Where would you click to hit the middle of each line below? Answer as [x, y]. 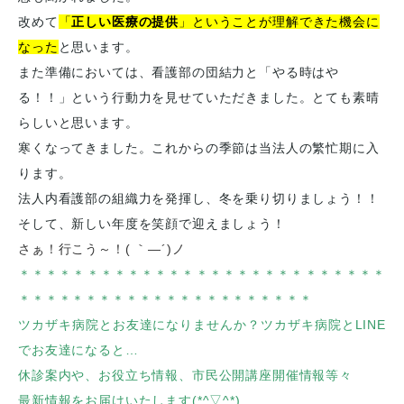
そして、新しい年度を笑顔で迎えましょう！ [152, 224]
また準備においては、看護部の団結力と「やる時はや [179, 72]
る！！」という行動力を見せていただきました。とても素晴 [199, 97]
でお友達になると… [85, 350]
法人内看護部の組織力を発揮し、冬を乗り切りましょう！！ [199, 198]
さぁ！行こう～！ [72, 249]
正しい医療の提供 [125, 22]
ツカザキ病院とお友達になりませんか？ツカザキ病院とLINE [202, 325]
